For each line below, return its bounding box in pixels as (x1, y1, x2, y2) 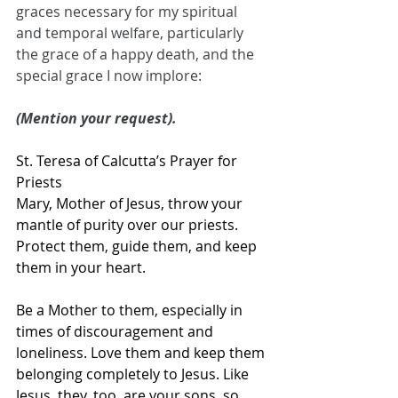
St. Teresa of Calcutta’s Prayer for (16, 151, 241, 171)
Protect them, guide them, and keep (16, 236, 260, 257)
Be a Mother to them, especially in (16, 300, 246, 321)
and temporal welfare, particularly (16, 23, 247, 44)
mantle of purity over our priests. (16, 215, 242, 235)
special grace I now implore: (16, 66, 202, 86)
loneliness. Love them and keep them (16, 343, 268, 363)
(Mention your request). (16, 108, 177, 129)
